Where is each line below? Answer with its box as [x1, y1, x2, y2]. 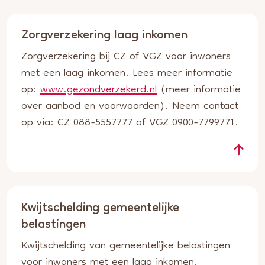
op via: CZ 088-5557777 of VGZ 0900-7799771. [21, 111, 238, 135]
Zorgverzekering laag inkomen [21, 22, 188, 50]
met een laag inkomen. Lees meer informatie [21, 62, 232, 86]
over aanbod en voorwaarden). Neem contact [21, 95, 238, 119]
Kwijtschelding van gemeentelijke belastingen [21, 234, 230, 258]
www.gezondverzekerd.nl [40, 78, 157, 102]
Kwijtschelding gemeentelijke [21, 195, 179, 222]
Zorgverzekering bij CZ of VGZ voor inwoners [21, 45, 231, 69]
